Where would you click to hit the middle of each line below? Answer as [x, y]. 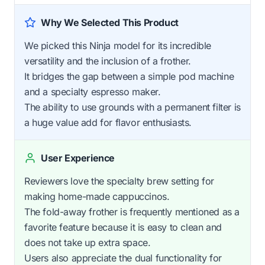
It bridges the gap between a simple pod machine [129, 76]
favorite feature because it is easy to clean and [123, 227]
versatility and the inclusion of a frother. [108, 61]
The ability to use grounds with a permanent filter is [132, 107]
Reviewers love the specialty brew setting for [119, 181]
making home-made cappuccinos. [97, 196]
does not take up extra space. [88, 242]
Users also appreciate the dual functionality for [123, 258]
